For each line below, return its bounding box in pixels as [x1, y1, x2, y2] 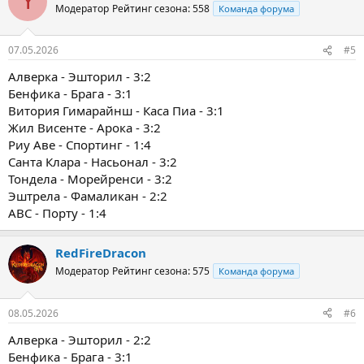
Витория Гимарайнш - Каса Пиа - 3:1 [8, 102, 224, 119]
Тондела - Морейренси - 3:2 [8, 171, 172, 188]
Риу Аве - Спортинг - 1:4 [8, 136, 151, 154]
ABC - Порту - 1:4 [8, 205, 106, 222]
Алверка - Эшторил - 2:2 [8, 331, 151, 348]
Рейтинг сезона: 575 [112, 264, 210, 279]
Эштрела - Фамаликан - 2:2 [8, 188, 167, 205]
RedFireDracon [55, 245, 146, 262]
